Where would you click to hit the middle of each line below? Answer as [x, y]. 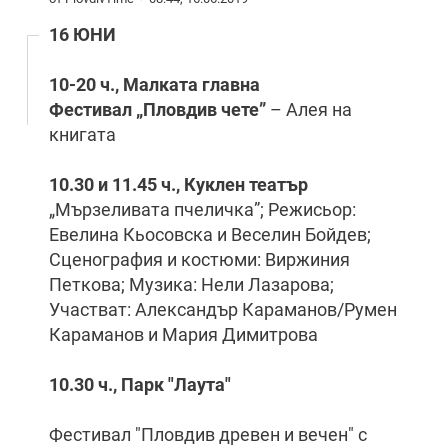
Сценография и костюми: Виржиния [199, 259]
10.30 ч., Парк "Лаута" [142, 384]
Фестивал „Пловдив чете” [157, 109]
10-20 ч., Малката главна [154, 84]
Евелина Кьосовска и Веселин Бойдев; [210, 234]
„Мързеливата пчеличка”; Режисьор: [202, 209]
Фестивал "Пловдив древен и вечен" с [208, 434]
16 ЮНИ [82, 34]
